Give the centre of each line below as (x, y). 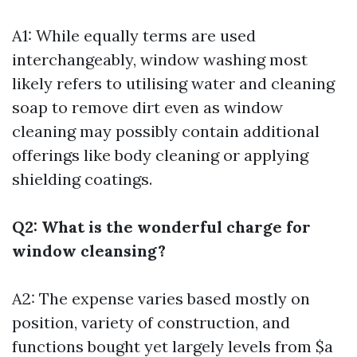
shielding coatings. (82, 179)
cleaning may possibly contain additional (166, 131)
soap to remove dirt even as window (147, 107)
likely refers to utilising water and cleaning (173, 83)
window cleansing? (89, 251)
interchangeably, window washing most (160, 59)
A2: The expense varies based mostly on (161, 298)
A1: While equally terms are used (134, 35)
